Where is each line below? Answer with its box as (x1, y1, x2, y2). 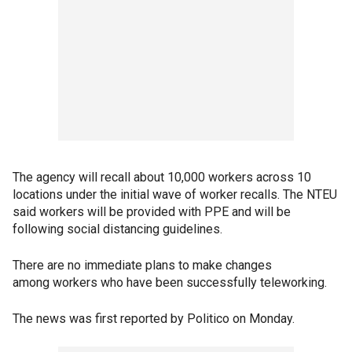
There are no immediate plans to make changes (13, 258, 272, 273)
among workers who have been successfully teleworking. (13, 275, 327, 290)
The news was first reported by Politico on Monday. (13, 311, 295, 326)
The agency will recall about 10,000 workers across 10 (13, 170, 311, 185)
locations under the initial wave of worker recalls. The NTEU (13, 187, 337, 202)
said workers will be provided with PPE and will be (13, 204, 291, 219)
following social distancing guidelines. (13, 222, 222, 236)
